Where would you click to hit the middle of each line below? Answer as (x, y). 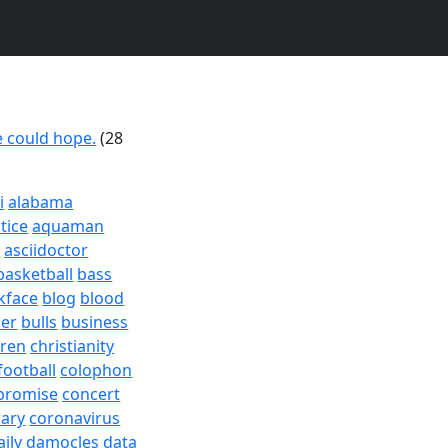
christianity (72, 346)
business (95, 322)
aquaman (68, 226)
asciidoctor (46, 250)
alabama (41, 202)
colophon (96, 370)
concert (91, 394)
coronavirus (75, 418)
